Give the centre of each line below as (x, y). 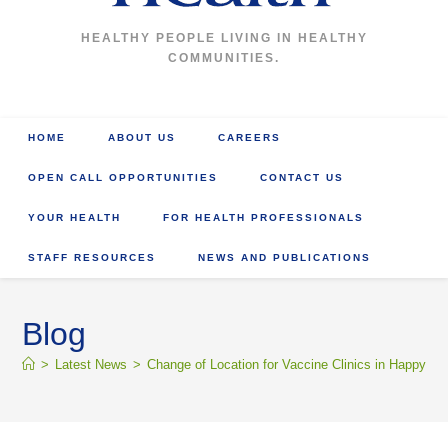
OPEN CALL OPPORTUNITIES (123, 177)
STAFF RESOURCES (92, 257)
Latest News (91, 364)
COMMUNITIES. (224, 58)
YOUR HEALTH (75, 217)
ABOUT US (142, 137)
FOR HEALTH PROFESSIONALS (264, 217)
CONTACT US (302, 177)
